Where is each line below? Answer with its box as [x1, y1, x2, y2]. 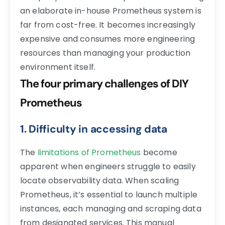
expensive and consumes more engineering [20, 33, 195, 45]
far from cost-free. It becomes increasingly [20, 19, 195, 31]
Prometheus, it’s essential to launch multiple [20, 188, 198, 200]
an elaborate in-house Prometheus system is [20, 5, 201, 17]
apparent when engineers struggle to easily [20, 160, 196, 172]
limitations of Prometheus [37, 146, 141, 158]
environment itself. [20, 61, 96, 73]
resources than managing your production [20, 47, 191, 59]
